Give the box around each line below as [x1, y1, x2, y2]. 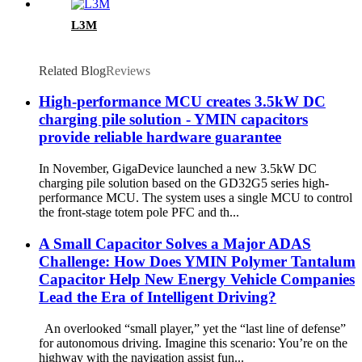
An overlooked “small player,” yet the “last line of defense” [39, 321, 346, 335]
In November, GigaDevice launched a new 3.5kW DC [39, 162, 317, 176]
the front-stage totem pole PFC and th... [39, 205, 239, 220]
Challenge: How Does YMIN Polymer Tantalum [39, 252, 356, 270]
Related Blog [39, 63, 106, 78]
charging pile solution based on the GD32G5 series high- [39, 176, 329, 191]
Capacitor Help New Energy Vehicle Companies [39, 270, 355, 288]
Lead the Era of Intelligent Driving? [39, 288, 276, 305]
